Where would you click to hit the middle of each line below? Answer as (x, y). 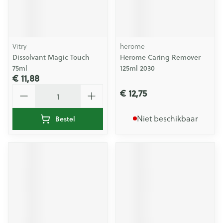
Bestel (65, 119)
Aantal (24, 88)
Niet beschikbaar (167, 118)
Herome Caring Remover (160, 57)
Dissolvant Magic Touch (51, 57)
